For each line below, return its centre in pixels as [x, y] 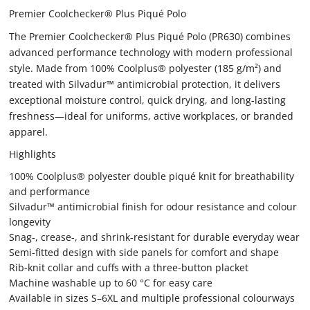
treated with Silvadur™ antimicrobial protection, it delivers [145, 84]
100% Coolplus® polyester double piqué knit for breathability [152, 176]
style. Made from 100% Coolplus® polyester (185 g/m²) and [145, 68]
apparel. [28, 132]
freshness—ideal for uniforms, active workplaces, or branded [151, 116]
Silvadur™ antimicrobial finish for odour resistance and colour [153, 207]
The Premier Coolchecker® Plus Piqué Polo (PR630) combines [150, 36]
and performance [49, 191]
